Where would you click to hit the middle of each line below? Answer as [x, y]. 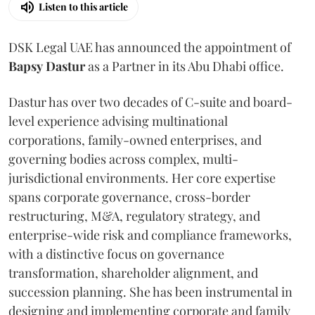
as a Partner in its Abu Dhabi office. [185, 66]
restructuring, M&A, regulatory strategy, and [134, 216]
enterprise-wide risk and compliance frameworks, [150, 234]
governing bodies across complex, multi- [123, 159]
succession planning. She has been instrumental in [150, 291]
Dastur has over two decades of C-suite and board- [150, 102]
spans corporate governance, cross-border [129, 197]
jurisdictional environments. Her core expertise [142, 178]
